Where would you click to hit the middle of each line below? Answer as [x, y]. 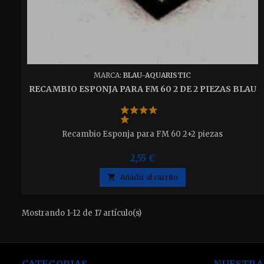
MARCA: [109, 75]
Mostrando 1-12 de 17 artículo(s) [82, 213]
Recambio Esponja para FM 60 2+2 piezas [143, 134]
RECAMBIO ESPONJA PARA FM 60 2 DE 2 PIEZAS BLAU [142, 89]
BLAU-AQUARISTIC [157, 75]
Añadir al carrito [149, 177]
